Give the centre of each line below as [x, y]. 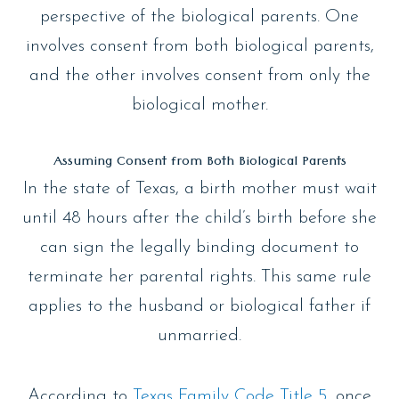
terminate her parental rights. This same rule [199, 277]
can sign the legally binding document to [199, 247]
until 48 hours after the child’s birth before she [199, 218]
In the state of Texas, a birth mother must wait [199, 188]
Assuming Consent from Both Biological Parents [199, 163]
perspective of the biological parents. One [199, 16]
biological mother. [199, 105]
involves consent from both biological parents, [199, 46]
